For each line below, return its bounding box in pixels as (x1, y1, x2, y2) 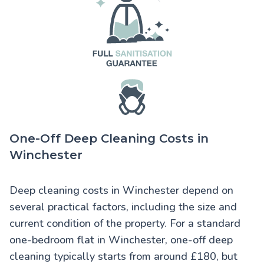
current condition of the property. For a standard (9, 216, 240, 231)
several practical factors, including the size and (9, 200, 237, 214)
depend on (179, 183, 233, 198)
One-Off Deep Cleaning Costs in (9, 131, 209, 146)
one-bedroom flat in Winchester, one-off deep (9, 233, 233, 247)
